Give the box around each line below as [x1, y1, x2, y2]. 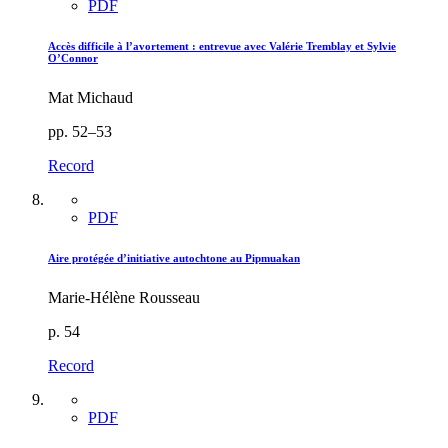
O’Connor [48, 51, 98, 64]
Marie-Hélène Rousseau [48, 288, 200, 306]
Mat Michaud [48, 88, 133, 106]
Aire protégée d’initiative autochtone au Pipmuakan [48, 251, 300, 264]
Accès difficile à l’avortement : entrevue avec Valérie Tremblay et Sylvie [48, 39, 396, 52]
